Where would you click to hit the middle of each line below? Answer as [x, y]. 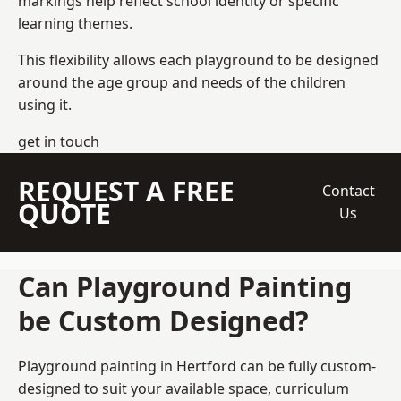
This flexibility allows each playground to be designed [198, 60]
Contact [348, 190]
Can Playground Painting [185, 286]
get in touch [59, 141]
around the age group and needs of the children [182, 82]
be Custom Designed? [163, 320]
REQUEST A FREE [126, 191]
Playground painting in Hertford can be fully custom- [197, 366]
